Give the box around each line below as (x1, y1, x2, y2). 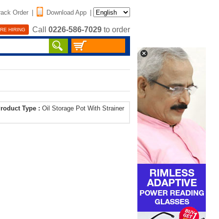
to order (102, 25, 130, 34)
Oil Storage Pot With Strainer (42, 105, 124, 112)
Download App (46, 8, 87, 16)
